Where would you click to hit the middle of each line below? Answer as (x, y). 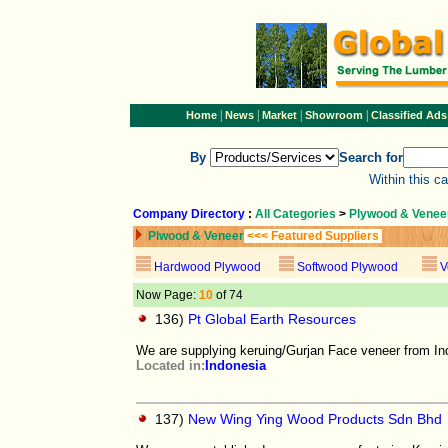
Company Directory (189, 214)
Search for (371, 157)
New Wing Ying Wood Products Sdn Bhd (315, 419)
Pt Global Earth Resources (272, 319)
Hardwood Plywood (207, 267)
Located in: (170, 365)
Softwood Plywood (347, 267)
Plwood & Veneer (196, 236)
